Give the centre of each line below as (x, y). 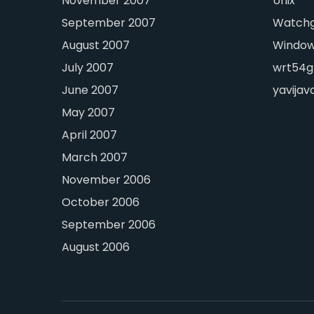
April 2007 (90, 135)
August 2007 (96, 46)
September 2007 (109, 23)
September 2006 (109, 225)
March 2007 (95, 158)
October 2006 (101, 203)
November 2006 (107, 180)
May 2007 (89, 113)
